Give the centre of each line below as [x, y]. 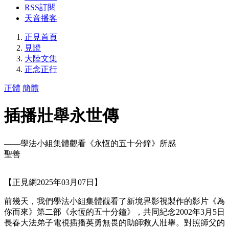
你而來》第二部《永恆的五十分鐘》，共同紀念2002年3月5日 [114, 212]
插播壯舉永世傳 [61, 116]
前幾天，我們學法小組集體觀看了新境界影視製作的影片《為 [114, 201]
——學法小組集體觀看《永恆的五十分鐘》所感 [90, 143]
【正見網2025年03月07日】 [53, 182]
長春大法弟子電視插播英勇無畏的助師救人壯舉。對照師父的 [114, 222]
